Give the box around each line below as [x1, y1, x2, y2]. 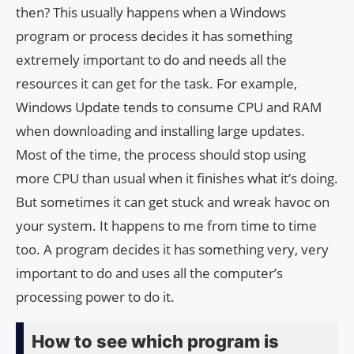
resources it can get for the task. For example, [16, 74, 297, 93]
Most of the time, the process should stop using [16, 145, 306, 164]
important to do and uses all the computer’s [16, 264, 283, 283]
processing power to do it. [16, 288, 175, 307]
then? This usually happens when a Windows [16, 3, 286, 22]
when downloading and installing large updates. [16, 122, 305, 141]
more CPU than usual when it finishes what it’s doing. [16, 169, 338, 188]
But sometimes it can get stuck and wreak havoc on [16, 193, 330, 212]
